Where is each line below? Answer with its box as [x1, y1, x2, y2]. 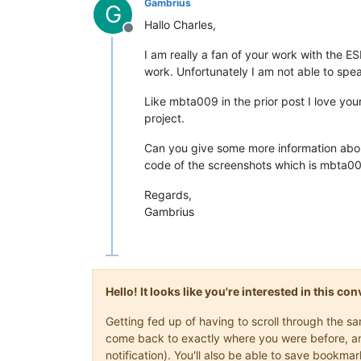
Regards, [144, 187, 192, 201]
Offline [127, 27, 168, 44]
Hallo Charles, [144, 17, 216, 31]
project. [144, 110, 185, 125]
